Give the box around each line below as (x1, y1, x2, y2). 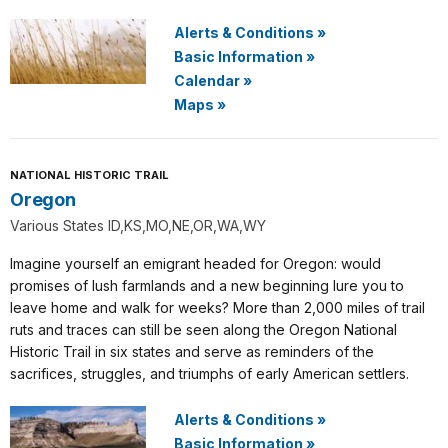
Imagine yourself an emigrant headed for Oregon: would (10, 255, 381, 272)
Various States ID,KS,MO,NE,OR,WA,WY (10, 217, 266, 234)
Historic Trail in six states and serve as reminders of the (10, 343, 374, 360)
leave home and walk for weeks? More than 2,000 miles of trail (10, 299, 425, 316)
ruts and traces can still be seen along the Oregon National (10, 321, 397, 338)
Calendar (174, 72, 240, 89)
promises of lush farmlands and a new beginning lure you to (10, 277, 404, 294)
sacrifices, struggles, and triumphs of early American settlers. (10, 365, 409, 382)
